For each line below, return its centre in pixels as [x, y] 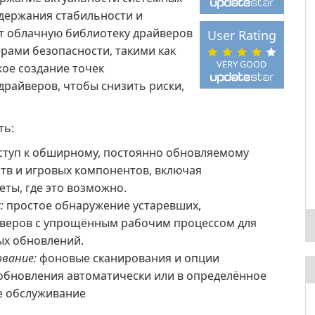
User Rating [242, 36]
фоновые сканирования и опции [128, 258]
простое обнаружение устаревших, [102, 205]
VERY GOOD [242, 64]
